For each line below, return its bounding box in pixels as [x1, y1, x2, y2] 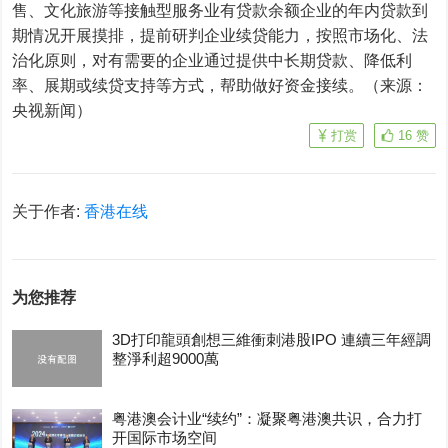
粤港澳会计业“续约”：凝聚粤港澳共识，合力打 [112, 409, 423, 427]
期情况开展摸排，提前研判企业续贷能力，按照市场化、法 [12, 26, 429, 45]
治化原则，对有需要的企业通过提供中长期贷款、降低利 [12, 51, 413, 70]
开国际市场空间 [112, 428, 218, 446]
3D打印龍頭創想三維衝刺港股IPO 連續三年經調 [112, 331, 432, 348]
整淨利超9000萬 [112, 350, 220, 367]
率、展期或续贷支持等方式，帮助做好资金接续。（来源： [12, 76, 429, 95]
